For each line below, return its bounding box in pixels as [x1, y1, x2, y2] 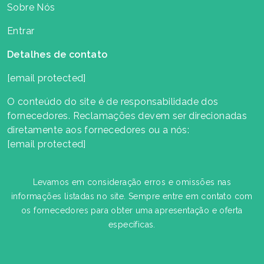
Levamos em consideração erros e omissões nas [32, 177, 232, 187]
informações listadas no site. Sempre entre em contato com [11, 191, 253, 201]
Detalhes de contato [7, 48, 108, 60]
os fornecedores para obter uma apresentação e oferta [21, 205, 243, 215]
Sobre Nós [7, 1, 55, 13]
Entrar [7, 25, 35, 37]
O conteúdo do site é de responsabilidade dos [7, 95, 219, 107]
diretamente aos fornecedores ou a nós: [7, 124, 190, 136]
